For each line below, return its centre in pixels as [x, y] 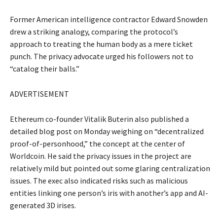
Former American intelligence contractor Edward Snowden [109, 19]
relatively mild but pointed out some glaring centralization [110, 168]
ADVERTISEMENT [39, 94]
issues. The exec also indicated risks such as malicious [99, 181]
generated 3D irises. [43, 205]
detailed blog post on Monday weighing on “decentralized [107, 131]
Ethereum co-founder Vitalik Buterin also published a [99, 119]
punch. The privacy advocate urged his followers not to [102, 56]
